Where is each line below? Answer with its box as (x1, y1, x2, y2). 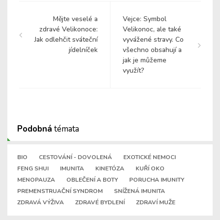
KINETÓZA (95, 165, 124, 173)
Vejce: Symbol (123, 14, 166, 24)
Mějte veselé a (53, 14, 98, 24)
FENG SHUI (17, 165, 49, 173)
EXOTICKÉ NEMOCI (123, 153, 176, 162)
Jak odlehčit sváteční (34, 35, 98, 45)
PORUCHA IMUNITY (129, 176, 184, 184)
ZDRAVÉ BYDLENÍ (75, 198, 125, 207)
